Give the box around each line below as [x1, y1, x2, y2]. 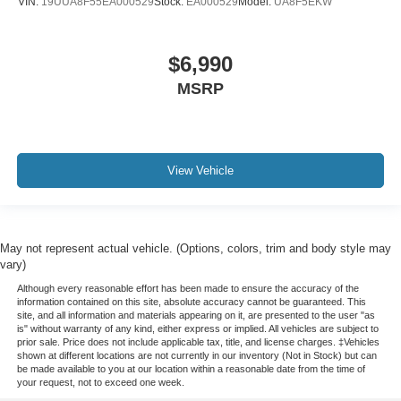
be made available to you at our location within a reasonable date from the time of [16, 363, 365, 374]
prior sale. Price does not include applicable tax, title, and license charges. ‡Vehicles [16, 336, 380, 347]
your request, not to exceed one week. [16, 376, 184, 388]
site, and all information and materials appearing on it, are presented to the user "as [16, 309, 375, 320]
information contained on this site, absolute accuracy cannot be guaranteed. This [16, 295, 366, 307]
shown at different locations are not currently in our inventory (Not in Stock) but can [16, 349, 377, 361]
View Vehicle [167, 164, 234, 178]
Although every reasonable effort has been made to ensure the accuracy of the [16, 282, 359, 294]
